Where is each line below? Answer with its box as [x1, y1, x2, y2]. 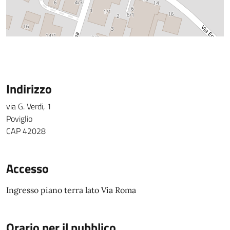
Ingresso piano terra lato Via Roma [6, 185, 136, 195]
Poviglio [6, 112, 32, 125]
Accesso [6, 159, 49, 178]
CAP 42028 [6, 125, 46, 137]
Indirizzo [6, 80, 52, 98]
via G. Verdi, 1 [6, 100, 51, 112]
